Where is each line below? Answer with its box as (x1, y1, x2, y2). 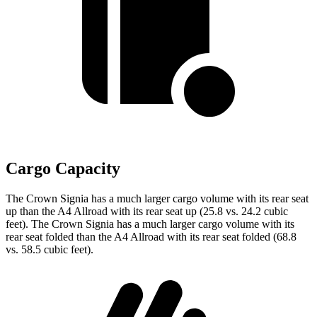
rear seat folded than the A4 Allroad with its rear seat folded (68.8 (6, 231, 296, 243)
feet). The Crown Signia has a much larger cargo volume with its (6, 218, 294, 230)
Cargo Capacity (6, 159, 120, 178)
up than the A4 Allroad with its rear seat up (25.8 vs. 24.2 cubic (6, 205, 288, 217)
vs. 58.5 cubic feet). (6, 243, 93, 255)
